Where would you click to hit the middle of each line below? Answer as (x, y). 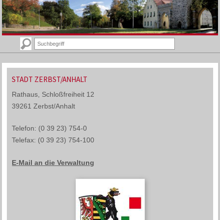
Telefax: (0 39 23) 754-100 (53, 140)
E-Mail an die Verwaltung (53, 162)
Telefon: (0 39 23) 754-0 (50, 128)
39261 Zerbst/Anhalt (44, 106)
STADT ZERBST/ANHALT (50, 79)
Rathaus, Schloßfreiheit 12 (53, 94)
